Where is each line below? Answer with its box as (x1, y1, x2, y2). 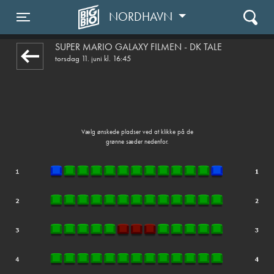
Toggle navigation (23, 20, 108, 35)
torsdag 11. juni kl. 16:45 (54, 53, 131, 64)
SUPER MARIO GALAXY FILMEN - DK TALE (54, 40, 222, 53)
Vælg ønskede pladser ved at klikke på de (81, 127, 193, 136)
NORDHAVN (108, 9, 176, 24)
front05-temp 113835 (105, 19, 169, 29)
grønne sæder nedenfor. (105, 136, 169, 146)
